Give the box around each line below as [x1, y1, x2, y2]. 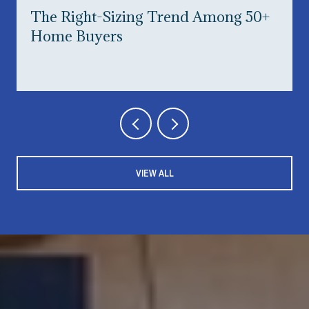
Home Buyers [30, 27, 123, 46]
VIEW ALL [135, 166, 174, 179]
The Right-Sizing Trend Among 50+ [30, 8, 270, 27]
